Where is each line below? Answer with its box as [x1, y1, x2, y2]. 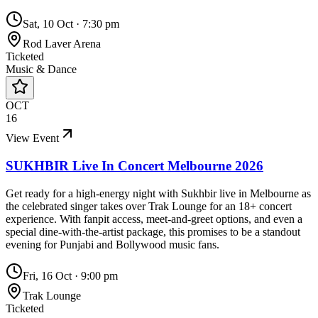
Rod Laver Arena [23, 38, 101, 50]
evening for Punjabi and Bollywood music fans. [6, 238, 219, 251]
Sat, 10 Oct [23, 18, 73, 31]
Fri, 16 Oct [23, 269, 72, 282]
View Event [6, 132, 59, 145]
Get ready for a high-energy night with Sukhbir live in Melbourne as [6, 187, 311, 199]
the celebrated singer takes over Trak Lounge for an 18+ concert [6, 199, 292, 212]
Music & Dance [6, 63, 77, 76]
